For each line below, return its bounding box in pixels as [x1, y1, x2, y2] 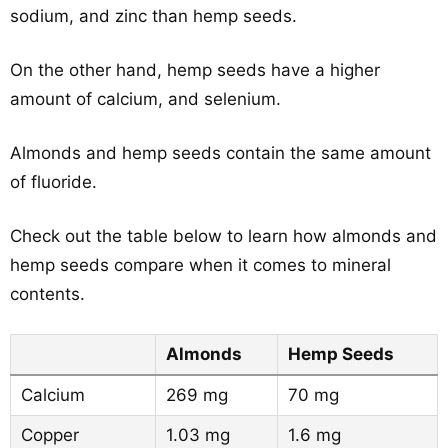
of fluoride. [10, 172, 97, 192]
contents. [10, 284, 85, 304]
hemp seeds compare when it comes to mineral [10, 255, 391, 275]
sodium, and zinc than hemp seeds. [10, 6, 297, 26]
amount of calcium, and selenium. [10, 89, 281, 109]
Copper [21, 425, 79, 445]
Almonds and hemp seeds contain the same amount [10, 143, 431, 163]
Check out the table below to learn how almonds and [10, 226, 437, 246]
